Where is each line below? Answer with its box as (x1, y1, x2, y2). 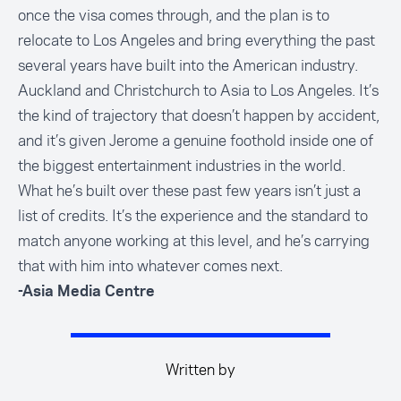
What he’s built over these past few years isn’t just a (18, 179, 361, 201)
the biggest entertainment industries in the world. (18, 154, 346, 176)
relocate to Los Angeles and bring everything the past (18, 29, 375, 51)
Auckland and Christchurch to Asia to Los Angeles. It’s (18, 79, 379, 101)
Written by (166, 358, 235, 380)
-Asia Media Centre (18, 284, 155, 299)
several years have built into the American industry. (18, 54, 358, 76)
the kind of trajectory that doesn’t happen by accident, (18, 104, 380, 126)
